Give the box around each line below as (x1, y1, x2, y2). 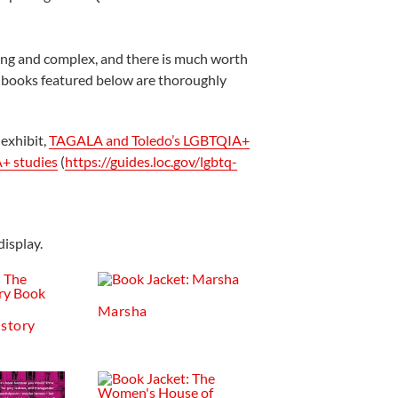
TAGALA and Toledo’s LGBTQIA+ (49, 131, 251, 148)
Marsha (97, 302, 147, 319)
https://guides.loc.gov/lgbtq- (65, 153, 238, 170)
